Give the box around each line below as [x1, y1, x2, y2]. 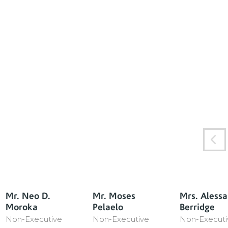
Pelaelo [93, 201, 123, 213]
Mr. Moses [93, 190, 135, 202]
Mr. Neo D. [6, 190, 50, 202]
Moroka [6, 201, 38, 213]
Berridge [180, 201, 215, 213]
